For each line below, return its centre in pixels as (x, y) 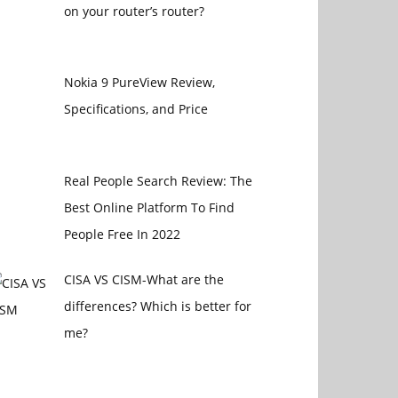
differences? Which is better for (157, 306)
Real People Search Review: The (158, 181)
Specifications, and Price (135, 109)
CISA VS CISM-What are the (143, 280)
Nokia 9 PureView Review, (139, 83)
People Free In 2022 (122, 235)
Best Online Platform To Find (149, 208)
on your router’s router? (134, 11)
